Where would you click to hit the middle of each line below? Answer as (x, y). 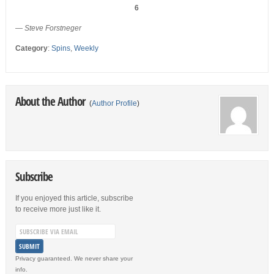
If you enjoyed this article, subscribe (74, 198)
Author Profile (114, 104)
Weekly (86, 49)
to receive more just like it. (58, 209)
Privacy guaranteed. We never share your (74, 259)
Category (31, 49)
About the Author (51, 102)
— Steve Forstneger (48, 28)
